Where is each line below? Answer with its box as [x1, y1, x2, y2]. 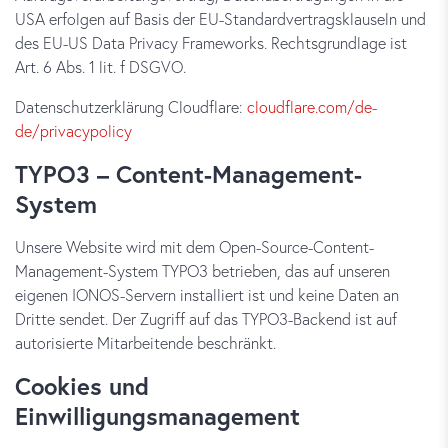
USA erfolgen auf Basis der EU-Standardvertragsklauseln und [15, 8, 426, 29]
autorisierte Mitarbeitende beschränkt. [15, 332, 276, 353]
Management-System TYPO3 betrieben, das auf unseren [15, 260, 390, 281]
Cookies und [15, 370, 149, 402]
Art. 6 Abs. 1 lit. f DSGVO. [15, 56, 186, 77]
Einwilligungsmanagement [15, 400, 300, 432]
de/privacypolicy [15, 120, 132, 141]
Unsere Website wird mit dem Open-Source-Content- [15, 236, 374, 257]
